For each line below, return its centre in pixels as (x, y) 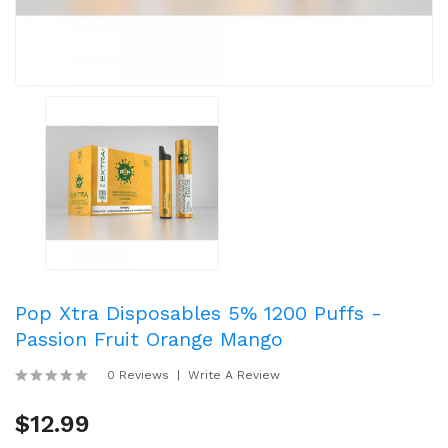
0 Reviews (138, 375)
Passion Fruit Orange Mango (149, 339)
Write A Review (234, 375)
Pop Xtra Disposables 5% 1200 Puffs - (198, 313)
